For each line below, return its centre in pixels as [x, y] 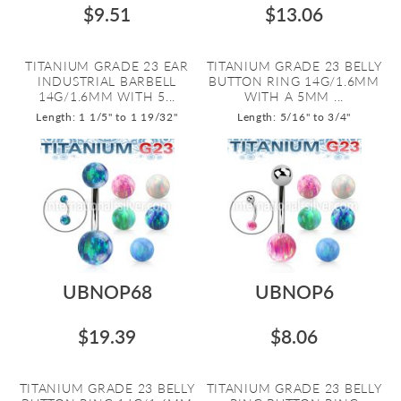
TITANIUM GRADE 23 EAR [107, 66]
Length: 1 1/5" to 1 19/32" [107, 117]
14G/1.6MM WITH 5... [107, 96]
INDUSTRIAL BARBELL [107, 81]
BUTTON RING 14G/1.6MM [294, 81]
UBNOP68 [107, 291]
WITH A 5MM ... [294, 96]
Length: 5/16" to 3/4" [294, 117]
